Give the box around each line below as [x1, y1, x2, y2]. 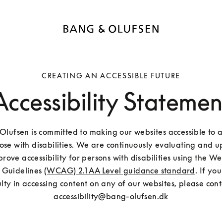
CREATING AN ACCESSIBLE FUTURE [41, 71, 181, 80]
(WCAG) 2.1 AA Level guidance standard [44, 166, 195, 176]
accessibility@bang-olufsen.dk [54, 191, 168, 202]
